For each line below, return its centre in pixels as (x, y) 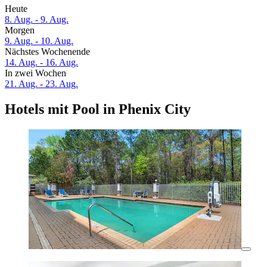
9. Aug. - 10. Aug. (39, 41)
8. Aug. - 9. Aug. (37, 20)
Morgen (20, 30)
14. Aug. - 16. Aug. (41, 63)
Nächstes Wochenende (47, 52)
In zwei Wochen (35, 73)
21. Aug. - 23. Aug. (41, 84)
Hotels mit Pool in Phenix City (98, 109)
